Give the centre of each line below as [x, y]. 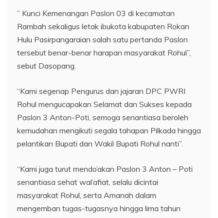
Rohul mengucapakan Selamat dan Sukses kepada [104, 104]
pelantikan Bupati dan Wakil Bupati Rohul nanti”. [100, 144]
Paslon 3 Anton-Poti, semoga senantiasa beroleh [103, 117]
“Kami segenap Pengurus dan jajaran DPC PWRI [101, 91]
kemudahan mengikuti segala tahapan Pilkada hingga [109, 130]
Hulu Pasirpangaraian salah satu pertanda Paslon [102, 39]
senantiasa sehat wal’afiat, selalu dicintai [88, 182]
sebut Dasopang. [46, 66]
